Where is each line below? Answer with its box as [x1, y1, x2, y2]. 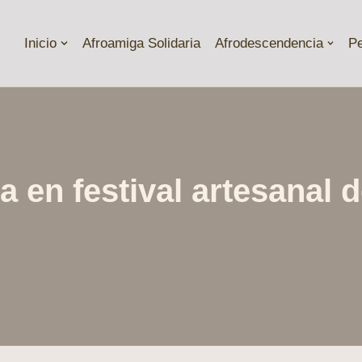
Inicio [24, 36, 57, 52]
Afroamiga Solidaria [82, 36, 200, 52]
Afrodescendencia [214, 36, 323, 52]
